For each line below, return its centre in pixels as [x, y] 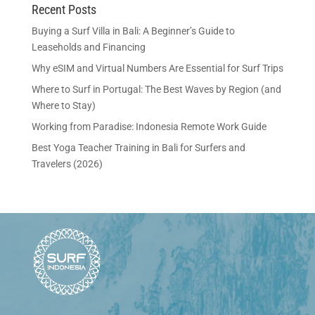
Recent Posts [64, 9]
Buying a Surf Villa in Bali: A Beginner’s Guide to [133, 31]
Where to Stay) [63, 105]
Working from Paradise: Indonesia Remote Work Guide [149, 127]
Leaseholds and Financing [88, 47]
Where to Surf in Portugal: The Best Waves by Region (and [156, 89]
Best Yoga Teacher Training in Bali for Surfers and [138, 148]
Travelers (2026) [67, 164]
